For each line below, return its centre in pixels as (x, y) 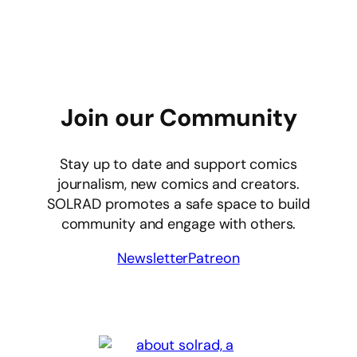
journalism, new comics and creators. (178, 184)
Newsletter (153, 258)
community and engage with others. (178, 224)
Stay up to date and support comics (178, 164)
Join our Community (178, 117)
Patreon (214, 258)
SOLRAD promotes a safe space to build (178, 204)
